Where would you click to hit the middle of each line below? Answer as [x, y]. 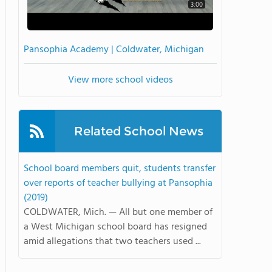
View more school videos [120, 80]
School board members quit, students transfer [120, 168]
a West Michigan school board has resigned [115, 227]
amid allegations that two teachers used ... [112, 241]
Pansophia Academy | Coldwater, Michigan [114, 49]
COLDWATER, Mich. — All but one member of [118, 212]
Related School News [138, 131]
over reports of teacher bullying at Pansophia [118, 183]
